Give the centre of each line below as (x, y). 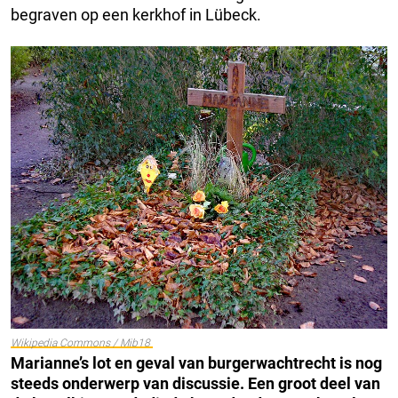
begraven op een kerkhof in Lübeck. (136, 15)
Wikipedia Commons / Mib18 (82, 343)
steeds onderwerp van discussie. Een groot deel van (195, 384)
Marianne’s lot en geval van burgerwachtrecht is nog (196, 363)
